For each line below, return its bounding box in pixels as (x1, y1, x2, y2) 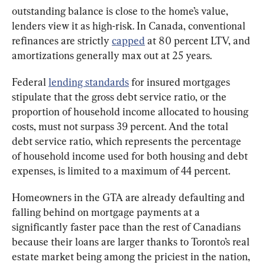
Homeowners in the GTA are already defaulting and (12, 191, 247, 204)
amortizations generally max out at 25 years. (12, 49, 212, 62)
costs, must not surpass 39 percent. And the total (12, 120, 231, 133)
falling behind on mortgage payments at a (12, 206, 202, 219)
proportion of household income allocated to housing (12, 105, 251, 118)
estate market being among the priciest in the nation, (12, 250, 253, 263)
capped (112, 34, 145, 47)
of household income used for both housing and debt (12, 150, 250, 163)
